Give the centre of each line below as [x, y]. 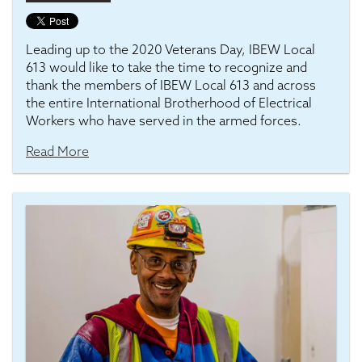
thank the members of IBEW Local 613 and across [171, 85]
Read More [57, 151]
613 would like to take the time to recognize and [166, 67]
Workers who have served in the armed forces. [165, 120]
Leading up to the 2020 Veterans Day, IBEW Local [170, 49]
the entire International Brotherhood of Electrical [169, 103]
